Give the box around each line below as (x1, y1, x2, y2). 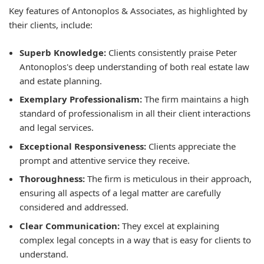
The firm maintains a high (142, 93, 249, 105)
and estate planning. (19, 74, 102, 87)
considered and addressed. (19, 201, 128, 213)
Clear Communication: (19, 219, 120, 232)
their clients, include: (9, 19, 93, 31)
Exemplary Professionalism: (19, 93, 142, 105)
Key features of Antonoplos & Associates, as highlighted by (9, 5, 247, 16)
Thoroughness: (19, 173, 85, 184)
